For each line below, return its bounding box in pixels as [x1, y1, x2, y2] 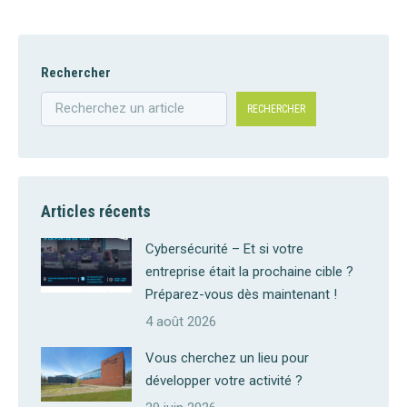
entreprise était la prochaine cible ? [145, 263, 353, 280]
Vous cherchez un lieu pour [145, 349, 309, 366]
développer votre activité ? [145, 372, 303, 389]
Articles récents [41, 201, 151, 221]
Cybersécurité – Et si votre [145, 240, 303, 257]
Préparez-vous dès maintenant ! [145, 285, 337, 303]
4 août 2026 [145, 313, 216, 330]
